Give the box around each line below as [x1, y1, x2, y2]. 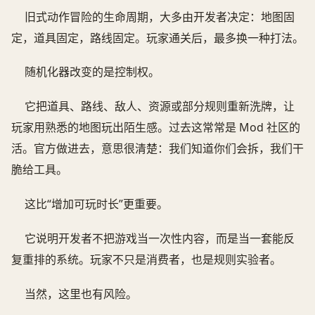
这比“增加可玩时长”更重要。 [25, 196, 169, 212]
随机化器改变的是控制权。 [25, 64, 160, 80]
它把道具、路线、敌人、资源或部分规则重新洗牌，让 [25, 98, 295, 115]
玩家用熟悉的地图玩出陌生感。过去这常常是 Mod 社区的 [11, 120, 300, 136]
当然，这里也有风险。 [25, 285, 138, 302]
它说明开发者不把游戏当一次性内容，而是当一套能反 [25, 231, 295, 247]
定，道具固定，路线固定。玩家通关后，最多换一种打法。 [11, 30, 304, 46]
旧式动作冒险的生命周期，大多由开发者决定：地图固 [25, 8, 295, 25]
